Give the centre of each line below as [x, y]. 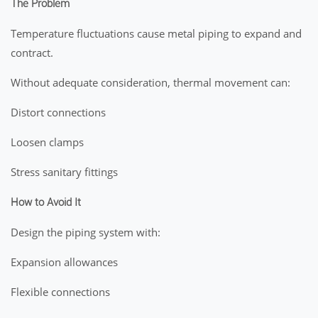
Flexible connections [60, 292]
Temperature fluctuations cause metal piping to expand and [156, 33]
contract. [32, 53]
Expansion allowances [64, 262]
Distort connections [58, 112]
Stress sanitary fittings [64, 172]
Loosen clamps [47, 142]
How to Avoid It [46, 202]
